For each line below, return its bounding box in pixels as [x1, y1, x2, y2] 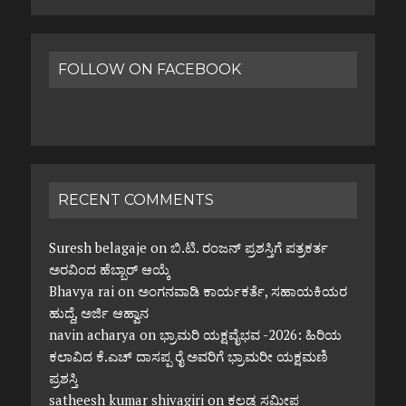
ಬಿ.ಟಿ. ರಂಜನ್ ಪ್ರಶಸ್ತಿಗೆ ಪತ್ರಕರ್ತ [169, 238, 328, 257]
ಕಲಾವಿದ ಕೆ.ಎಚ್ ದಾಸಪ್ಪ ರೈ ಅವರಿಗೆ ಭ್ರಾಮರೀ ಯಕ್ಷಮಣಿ [48, 347, 328, 366]
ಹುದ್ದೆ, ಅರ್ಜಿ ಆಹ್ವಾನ [48, 304, 149, 323]
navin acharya [48, 325, 136, 344]
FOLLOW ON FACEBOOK [57, 61, 241, 79]
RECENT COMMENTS [57, 191, 214, 209]
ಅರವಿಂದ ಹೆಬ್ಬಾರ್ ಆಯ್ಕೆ [48, 260, 170, 279]
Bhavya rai [48, 282, 114, 301]
